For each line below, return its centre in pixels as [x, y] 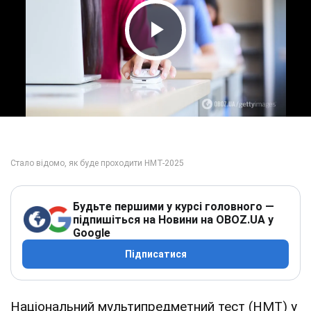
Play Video [194, 56]
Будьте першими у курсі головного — [174, 206]
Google [92, 233]
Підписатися [155, 254]
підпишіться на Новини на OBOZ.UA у [173, 219]
